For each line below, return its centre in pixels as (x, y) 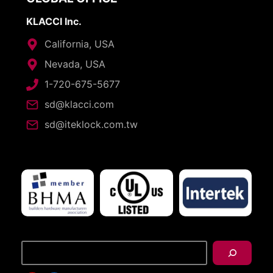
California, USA (79, 44)
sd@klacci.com (79, 105)
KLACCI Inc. (54, 22)
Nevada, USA (75, 64)
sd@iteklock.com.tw (91, 125)
